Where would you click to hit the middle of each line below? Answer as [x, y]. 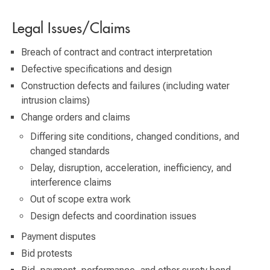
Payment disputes [58, 236]
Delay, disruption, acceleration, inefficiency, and [131, 168]
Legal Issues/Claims [71, 27]
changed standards [70, 151]
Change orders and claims [76, 117]
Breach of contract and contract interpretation [117, 52]
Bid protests [48, 253]
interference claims [71, 182]
